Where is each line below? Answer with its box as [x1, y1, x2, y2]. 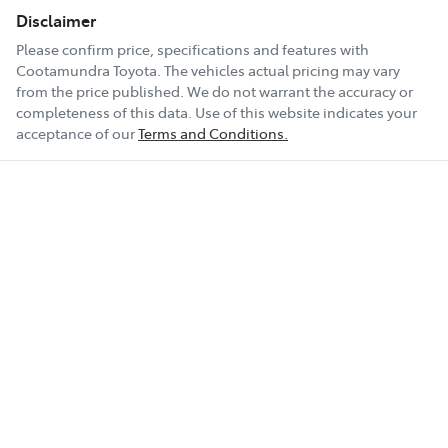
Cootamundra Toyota [16, 59, 157, 80]
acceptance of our [16, 122, 135, 143]
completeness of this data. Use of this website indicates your [16, 101, 417, 122]
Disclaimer [16, 8, 96, 31]
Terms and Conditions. [138, 122, 288, 143]
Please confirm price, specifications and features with [16, 38, 369, 59]
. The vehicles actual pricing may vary [157, 59, 400, 80]
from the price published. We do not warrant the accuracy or [16, 80, 413, 101]
